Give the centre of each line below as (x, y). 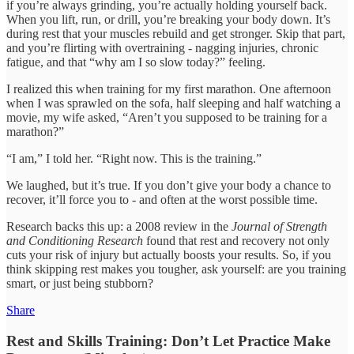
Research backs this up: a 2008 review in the (119, 227)
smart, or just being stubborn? (80, 284)
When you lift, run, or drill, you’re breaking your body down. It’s (168, 20)
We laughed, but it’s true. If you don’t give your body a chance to (169, 186)
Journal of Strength (279, 227)
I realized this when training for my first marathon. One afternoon (169, 89)
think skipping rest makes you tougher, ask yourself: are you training (176, 269)
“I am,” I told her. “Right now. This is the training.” (134, 159)
